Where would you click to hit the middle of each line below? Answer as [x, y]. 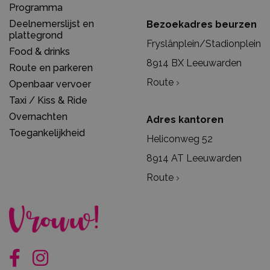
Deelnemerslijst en [52, 24]
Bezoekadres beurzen [202, 25]
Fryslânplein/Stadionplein [204, 44]
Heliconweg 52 [180, 139]
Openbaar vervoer [50, 84]
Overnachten [38, 117]
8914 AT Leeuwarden [194, 159]
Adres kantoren [185, 120]
